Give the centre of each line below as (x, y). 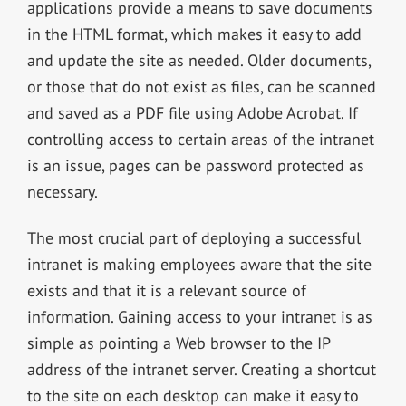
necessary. (62, 191)
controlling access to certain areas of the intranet (200, 139)
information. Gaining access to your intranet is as (199, 316)
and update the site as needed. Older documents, (198, 60)
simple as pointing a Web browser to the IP (178, 343)
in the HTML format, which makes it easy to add (194, 34)
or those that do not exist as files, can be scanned (201, 86)
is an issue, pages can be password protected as (195, 165)
